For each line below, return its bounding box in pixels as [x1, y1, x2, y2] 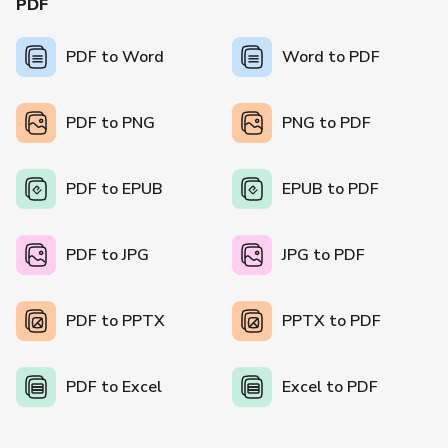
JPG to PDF [282, 244, 366, 267]
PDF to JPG [66, 244, 149, 267]
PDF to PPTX [66, 310, 165, 333]
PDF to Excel [66, 376, 162, 399]
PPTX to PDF [282, 310, 382, 333]
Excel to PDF [282, 376, 379, 399]
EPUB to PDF [282, 178, 380, 201]
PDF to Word [66, 46, 164, 69]
